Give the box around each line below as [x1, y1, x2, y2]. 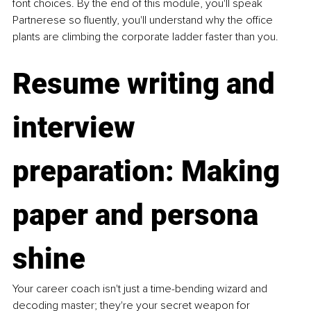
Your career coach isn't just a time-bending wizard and [12, 282, 270, 296]
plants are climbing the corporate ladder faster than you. [12, 30, 278, 44]
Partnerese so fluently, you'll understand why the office [12, 13, 276, 28]
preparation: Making [12, 154, 287, 189]
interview [12, 110, 142, 145]
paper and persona [12, 198, 265, 233]
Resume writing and [12, 67, 282, 101]
